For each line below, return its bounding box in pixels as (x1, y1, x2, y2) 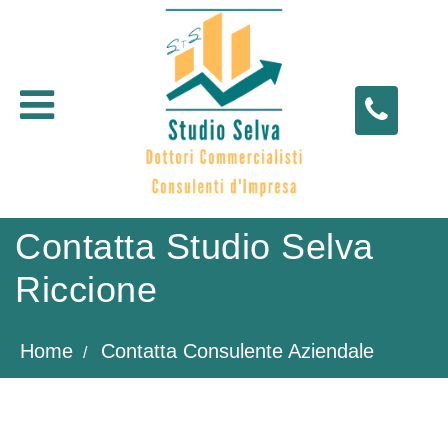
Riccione (15, 269, 157, 310)
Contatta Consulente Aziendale (101, 340, 374, 362)
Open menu (68, 88, 174, 110)
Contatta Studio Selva (15, 226, 374, 267)
